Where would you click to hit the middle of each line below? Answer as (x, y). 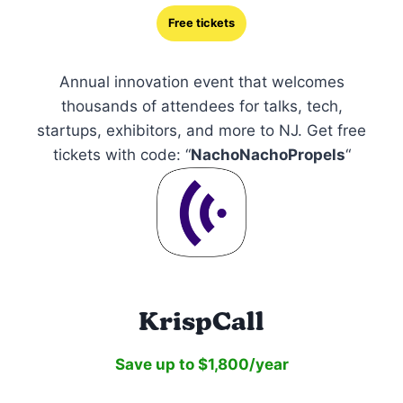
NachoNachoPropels (268, 154)
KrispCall (201, 321)
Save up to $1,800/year (201, 364)
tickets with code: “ (121, 154)
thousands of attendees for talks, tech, (201, 106)
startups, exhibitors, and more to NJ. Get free (201, 130)
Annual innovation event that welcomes (201, 81)
